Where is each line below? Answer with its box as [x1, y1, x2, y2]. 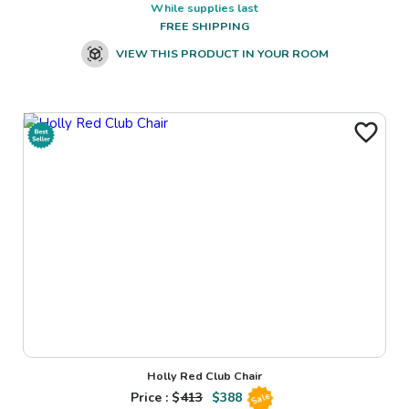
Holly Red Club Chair [147, 367, 262, 383]
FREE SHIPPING [160, 18, 249, 35]
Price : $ [130, 389, 181, 407]
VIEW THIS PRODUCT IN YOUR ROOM [115, 46, 329, 62]
